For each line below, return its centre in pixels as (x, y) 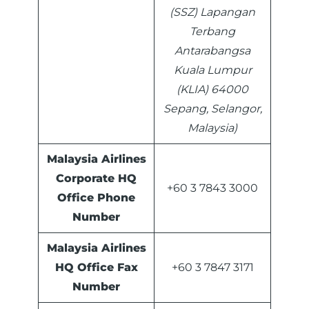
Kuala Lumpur (212, 70)
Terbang (212, 32)
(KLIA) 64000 (212, 90)
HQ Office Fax (96, 268)
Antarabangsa (212, 51)
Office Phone (96, 198)
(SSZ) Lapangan (212, 12)
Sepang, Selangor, (212, 109)
